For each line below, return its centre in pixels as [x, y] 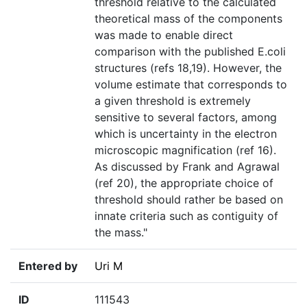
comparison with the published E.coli [190, 52]
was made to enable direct [164, 35]
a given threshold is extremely [173, 101]
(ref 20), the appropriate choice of [184, 183]
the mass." [121, 233]
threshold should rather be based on [189, 200]
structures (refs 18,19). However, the [188, 68]
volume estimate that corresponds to [191, 85]
